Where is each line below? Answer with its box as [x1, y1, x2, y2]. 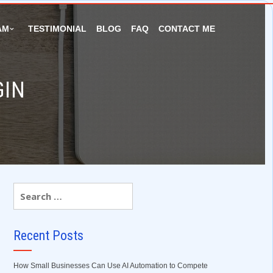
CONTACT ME [158, 24, 215, 34]
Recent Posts [13, 228, 83, 243]
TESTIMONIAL [28, 24, 87, 34]
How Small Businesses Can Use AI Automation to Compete [13, 261, 208, 270]
